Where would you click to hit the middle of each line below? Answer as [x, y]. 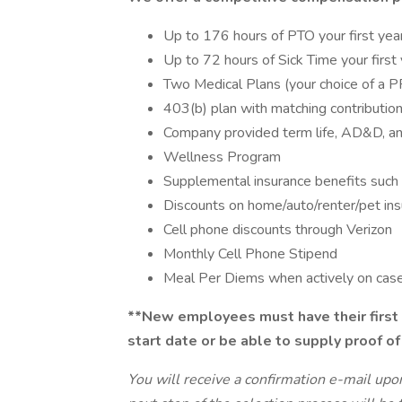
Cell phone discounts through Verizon [278, 230]
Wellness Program [222, 157]
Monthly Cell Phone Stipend [250, 254]
